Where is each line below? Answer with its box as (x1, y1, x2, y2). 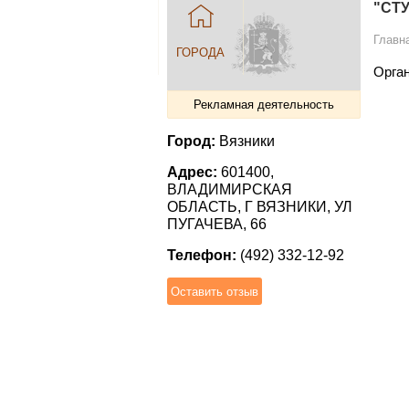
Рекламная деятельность (194, 98, 334, 111)
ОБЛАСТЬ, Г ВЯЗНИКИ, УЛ (167, 199, 352, 215)
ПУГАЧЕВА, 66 (167, 216, 267, 232)
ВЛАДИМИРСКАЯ (167, 182, 292, 197)
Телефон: (167, 247, 240, 263)
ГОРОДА (175, 46, 225, 59)
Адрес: (167, 164, 221, 180)
